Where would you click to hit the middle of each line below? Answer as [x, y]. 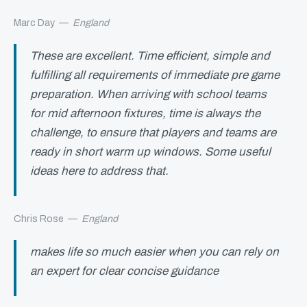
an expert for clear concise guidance [124, 271]
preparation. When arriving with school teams [148, 94]
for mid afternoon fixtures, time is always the [145, 113]
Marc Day [34, 23]
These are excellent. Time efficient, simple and [150, 56]
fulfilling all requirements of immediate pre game [155, 75]
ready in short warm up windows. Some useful [150, 151]
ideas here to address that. [99, 171]
